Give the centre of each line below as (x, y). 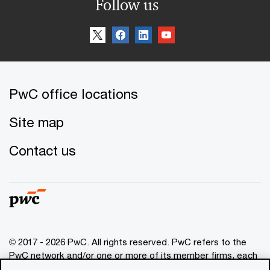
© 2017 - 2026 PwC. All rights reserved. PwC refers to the (128, 242)
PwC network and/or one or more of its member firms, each (133, 255)
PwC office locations (74, 94)
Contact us (42, 150)
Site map (36, 122)
